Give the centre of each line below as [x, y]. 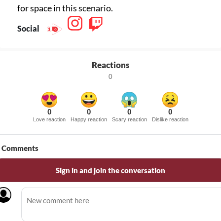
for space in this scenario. [65, 8]
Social [29, 29]
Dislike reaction [170, 120]
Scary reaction [129, 120]
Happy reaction [89, 120]
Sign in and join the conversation [110, 170]
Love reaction [49, 120]
